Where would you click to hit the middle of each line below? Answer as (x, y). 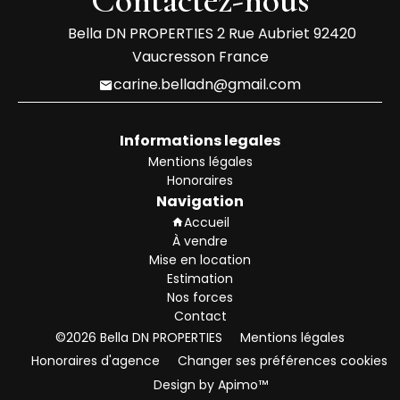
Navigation (200, 201)
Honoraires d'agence (95, 361)
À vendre (200, 241)
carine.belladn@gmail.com (207, 84)
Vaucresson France (200, 56)
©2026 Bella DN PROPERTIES (139, 337)
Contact (200, 316)
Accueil (206, 222)
